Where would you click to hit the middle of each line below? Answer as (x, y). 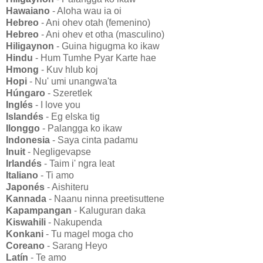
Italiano (22, 175)
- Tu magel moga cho (88, 234)
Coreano (25, 245)
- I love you (57, 104)
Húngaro (26, 93)
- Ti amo (56, 175)
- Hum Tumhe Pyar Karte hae (95, 58)
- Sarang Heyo (76, 245)
